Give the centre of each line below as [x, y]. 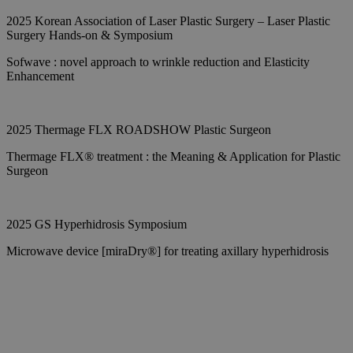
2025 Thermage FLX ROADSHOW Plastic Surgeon [139, 130]
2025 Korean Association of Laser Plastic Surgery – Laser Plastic [168, 21]
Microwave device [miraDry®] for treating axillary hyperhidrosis [167, 251]
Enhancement [40, 76]
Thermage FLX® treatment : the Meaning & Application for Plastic [173, 156]
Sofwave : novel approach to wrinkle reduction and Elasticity [158, 62]
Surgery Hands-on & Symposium [89, 35]
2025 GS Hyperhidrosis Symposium [97, 224]
